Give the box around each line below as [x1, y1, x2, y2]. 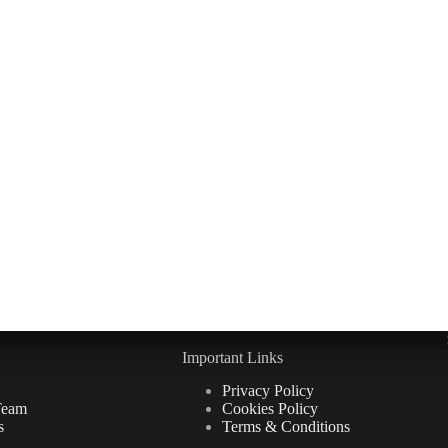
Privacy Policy [221, 382, 314, 400]
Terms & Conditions [221, 418, 350, 436]
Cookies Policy [221, 400, 318, 418]
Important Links [181, 349, 283, 367]
